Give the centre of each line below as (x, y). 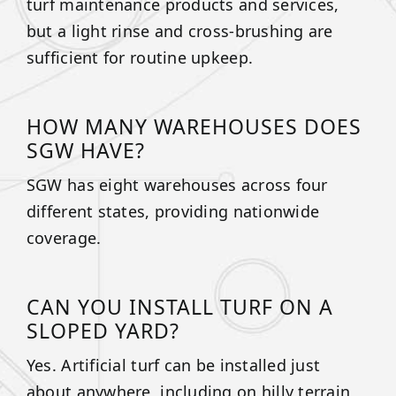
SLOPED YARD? (103, 330)
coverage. (64, 237)
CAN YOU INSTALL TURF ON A (179, 306)
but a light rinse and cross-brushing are (179, 30)
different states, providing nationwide (173, 211)
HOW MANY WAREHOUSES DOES (194, 126)
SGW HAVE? (85, 150)
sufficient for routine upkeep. (140, 57)
